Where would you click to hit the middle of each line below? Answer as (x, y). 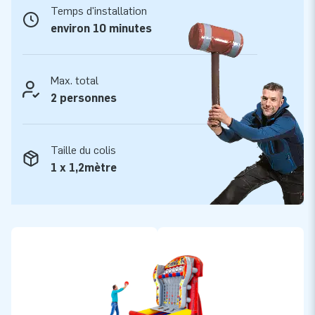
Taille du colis (83, 150)
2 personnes (84, 98)
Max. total (75, 80)
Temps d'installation (99, 11)
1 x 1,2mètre (84, 167)
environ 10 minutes (101, 28)
